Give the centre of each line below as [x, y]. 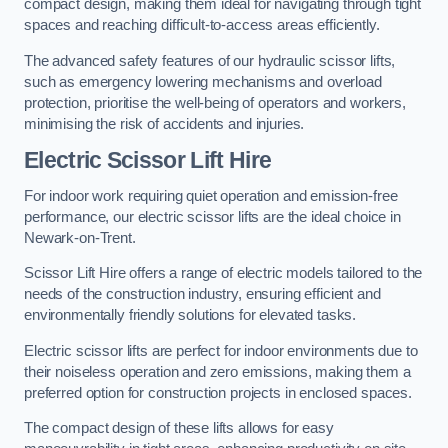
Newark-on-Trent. [80, 237]
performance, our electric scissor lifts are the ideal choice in [212, 216]
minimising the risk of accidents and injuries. [164, 123]
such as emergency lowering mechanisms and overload [203, 81]
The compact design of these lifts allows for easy [179, 428]
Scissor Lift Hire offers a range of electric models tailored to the [223, 273]
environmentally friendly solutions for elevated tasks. [190, 315]
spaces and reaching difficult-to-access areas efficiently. [202, 25]
